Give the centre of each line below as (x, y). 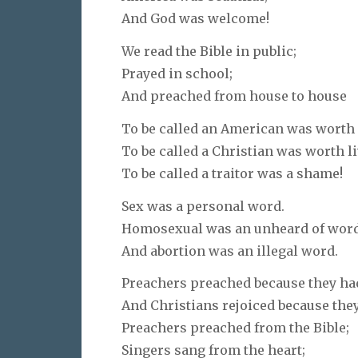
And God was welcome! (195, 19)
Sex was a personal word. (203, 206)
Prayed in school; (177, 73)
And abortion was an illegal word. (230, 251)
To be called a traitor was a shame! (232, 173)
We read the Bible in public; (209, 51)
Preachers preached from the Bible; (235, 328)
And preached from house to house (234, 95)
